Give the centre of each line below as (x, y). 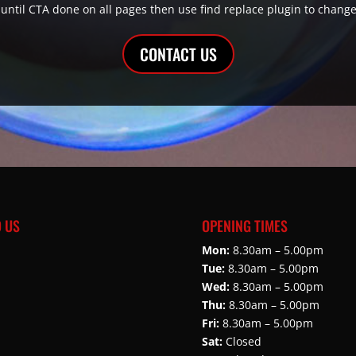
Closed (242, 341)
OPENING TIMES (244, 225)
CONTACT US (178, 54)
